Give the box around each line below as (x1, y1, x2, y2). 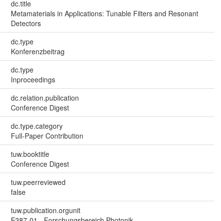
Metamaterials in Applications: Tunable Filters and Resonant (10, 8, 198, 18)
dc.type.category (10, 120, 63, 131)
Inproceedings (10, 74, 55, 84)
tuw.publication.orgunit (10, 205, 80, 215)
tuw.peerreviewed (10, 177, 66, 187)
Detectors (10, 18, 41, 28)
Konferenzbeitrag (10, 46, 65, 56)
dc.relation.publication (10, 92, 79, 103)
